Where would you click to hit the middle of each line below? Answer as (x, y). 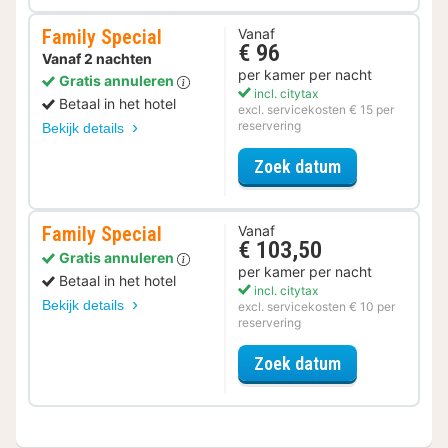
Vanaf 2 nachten (97, 59)
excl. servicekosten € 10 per (316, 307)
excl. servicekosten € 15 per (316, 110)
